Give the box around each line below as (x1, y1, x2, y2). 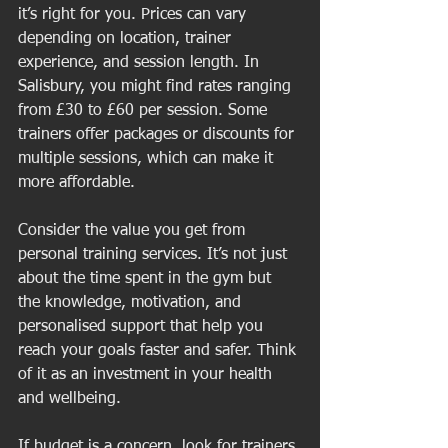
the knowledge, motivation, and (18, 294, 246, 311)
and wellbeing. (18, 390, 121, 407)
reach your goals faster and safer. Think (18, 342, 301, 359)
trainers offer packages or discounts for (18, 126, 299, 143)
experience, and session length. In (18, 54, 264, 71)
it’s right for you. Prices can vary (18, 6, 251, 23)
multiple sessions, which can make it (18, 150, 278, 167)
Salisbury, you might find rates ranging (18, 78, 296, 95)
